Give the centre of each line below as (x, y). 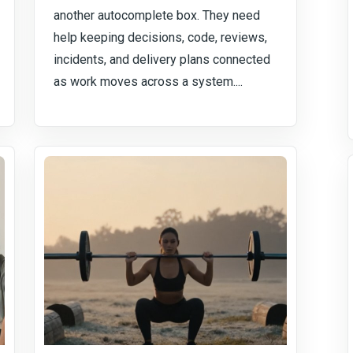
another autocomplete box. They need (157, 15)
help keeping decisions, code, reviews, (161, 37)
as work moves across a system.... (149, 82)
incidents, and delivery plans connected (162, 59)
